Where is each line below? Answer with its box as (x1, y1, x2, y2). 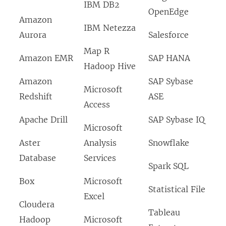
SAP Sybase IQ (148, 115, 205, 125)
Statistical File (148, 184, 205, 195)
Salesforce (148, 30, 189, 40)
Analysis (84, 138, 117, 148)
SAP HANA (148, 53, 190, 64)
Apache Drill (19, 115, 68, 125)
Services (84, 153, 116, 163)
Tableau (148, 207, 180, 218)
